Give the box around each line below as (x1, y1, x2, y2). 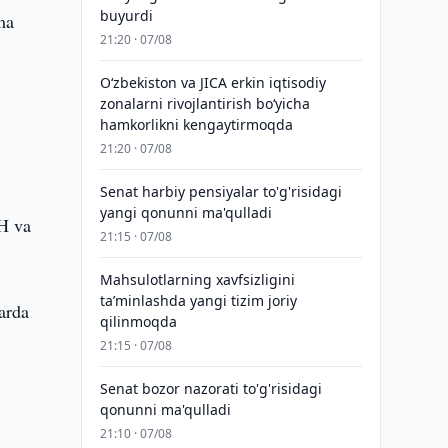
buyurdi (99, 6, 153, 25)
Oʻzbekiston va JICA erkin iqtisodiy (99, 73, 326, 92)
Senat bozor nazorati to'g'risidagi (99, 379, 322, 398)
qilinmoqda (99, 312, 177, 331)
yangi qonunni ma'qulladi (99, 203, 272, 222)
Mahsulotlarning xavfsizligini (99, 270, 295, 289)
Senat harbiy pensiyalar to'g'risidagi (99, 182, 342, 201)
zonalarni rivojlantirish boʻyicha (99, 94, 310, 113)
